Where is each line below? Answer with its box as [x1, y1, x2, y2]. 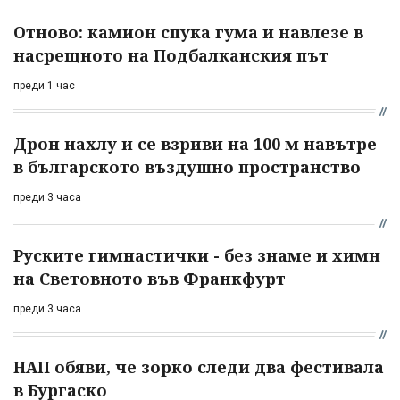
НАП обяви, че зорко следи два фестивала [13, 356, 384, 379]
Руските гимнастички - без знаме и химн [13, 245, 380, 267]
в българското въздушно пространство [13, 156, 361, 179]
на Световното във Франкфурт [13, 268, 286, 290]
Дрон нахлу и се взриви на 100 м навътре [13, 133, 377, 155]
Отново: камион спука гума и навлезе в [13, 21, 363, 44]
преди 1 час [13, 79, 75, 93]
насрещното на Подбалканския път [13, 45, 329, 67]
